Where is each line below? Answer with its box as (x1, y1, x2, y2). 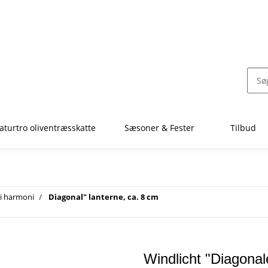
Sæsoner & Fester (124, 121, 194, 133)
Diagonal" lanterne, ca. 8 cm (48, 191, 159, 203)
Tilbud (230, 121, 256, 133)
